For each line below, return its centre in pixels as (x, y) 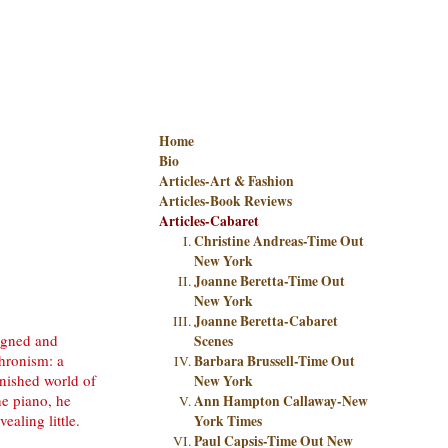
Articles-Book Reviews (225, 201)
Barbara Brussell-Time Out (274, 361)
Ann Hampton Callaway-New (281, 401)
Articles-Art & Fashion (226, 181)
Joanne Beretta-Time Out (269, 281)
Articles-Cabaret (209, 221)
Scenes (213, 341)
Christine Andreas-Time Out (279, 241)
